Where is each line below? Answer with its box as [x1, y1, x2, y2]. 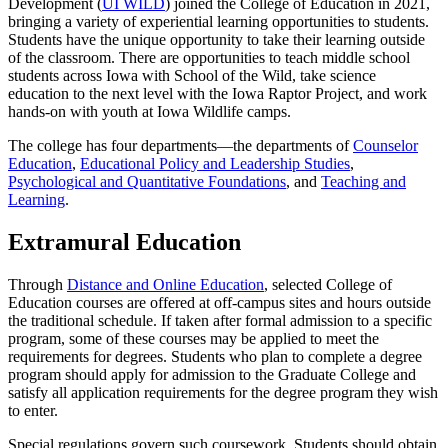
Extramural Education [8, 228, 241, 255]
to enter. [8, 401, 58, 419]
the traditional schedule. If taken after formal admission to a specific [8, 311, 432, 329]
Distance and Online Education [67, 275, 264, 293]
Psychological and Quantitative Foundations [8, 172, 286, 190]
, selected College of [264, 275, 392, 293]
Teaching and [321, 172, 406, 190]
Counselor [353, 136, 418, 154]
